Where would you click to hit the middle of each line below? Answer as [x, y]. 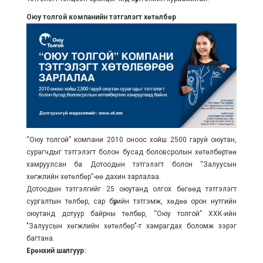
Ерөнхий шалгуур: [56, 251]
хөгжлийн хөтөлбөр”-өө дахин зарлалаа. [93, 177]
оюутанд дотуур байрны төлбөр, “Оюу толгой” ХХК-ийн [131, 214]
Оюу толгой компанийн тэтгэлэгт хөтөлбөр [102, 17]
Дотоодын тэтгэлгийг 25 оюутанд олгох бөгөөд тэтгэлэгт [131, 189]
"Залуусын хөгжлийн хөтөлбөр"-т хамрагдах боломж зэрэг [131, 226]
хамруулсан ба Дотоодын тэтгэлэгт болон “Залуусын [131, 164]
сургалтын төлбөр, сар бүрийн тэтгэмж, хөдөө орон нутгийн [131, 201]
